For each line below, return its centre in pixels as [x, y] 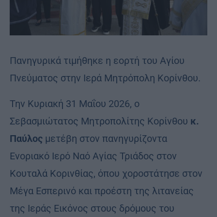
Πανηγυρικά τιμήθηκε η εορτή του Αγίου [97, 60]
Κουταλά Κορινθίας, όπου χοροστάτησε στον [106, 173]
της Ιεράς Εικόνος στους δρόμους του [92, 208]
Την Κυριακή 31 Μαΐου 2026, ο [75, 103]
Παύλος [26, 138]
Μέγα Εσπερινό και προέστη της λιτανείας [102, 191]
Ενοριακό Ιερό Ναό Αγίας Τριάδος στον [93, 156]
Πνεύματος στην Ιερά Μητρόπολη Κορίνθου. [105, 78]
